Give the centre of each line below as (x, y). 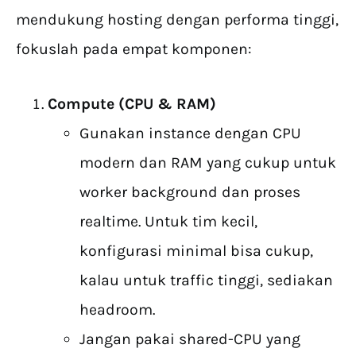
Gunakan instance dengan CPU (190, 133)
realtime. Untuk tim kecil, (168, 222)
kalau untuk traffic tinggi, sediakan (206, 281)
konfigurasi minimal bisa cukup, (196, 251)
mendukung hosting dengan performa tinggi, (177, 20)
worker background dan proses (190, 192)
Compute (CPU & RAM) (132, 104)
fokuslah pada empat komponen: (134, 49)
